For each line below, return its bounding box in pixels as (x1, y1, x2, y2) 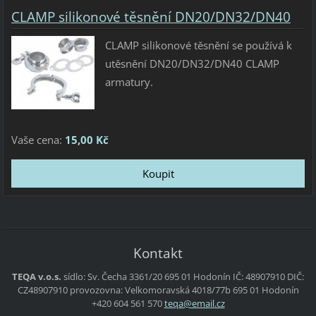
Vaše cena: (11, 133, 65, 147)
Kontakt (133, 243, 183, 263)
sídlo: (63, 270, 85, 284)
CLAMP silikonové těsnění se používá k (104, 38, 292, 53)
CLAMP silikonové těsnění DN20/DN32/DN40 (11, 8, 291, 27)
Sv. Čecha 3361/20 (85, 270, 162, 284)
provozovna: (69, 284, 125, 297)
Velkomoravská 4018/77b (124, 284, 231, 297)
